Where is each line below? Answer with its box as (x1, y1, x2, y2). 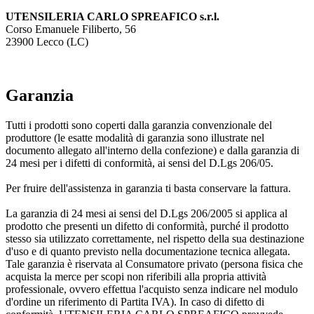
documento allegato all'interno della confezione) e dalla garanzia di (6, 144, 299, 157)
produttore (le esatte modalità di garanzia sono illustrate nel (6, 132, 264, 144)
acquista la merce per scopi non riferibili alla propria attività (6, 271, 266, 283)
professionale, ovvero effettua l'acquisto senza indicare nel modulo (6, 283, 298, 296)
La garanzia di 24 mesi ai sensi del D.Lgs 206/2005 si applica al (6, 207, 287, 220)
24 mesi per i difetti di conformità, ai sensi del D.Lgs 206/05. (6, 157, 273, 170)
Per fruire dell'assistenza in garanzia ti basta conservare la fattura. (6, 182, 291, 195)
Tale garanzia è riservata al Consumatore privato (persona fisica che (6, 258, 303, 271)
